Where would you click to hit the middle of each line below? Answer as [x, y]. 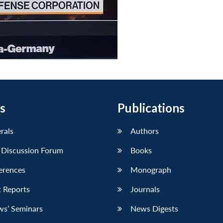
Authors [145, 131]
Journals [145, 189]
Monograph [151, 170]
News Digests [154, 209]
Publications [151, 108]
